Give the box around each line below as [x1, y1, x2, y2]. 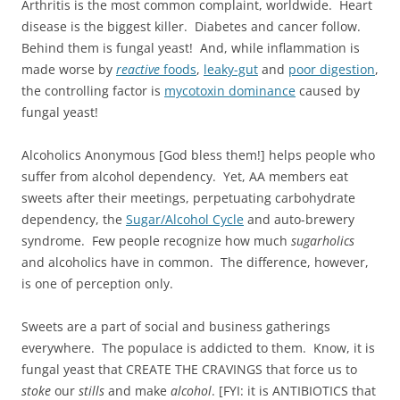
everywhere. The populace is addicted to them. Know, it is [21, 338, 375, 356]
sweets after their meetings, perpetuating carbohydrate [21, 188, 355, 206]
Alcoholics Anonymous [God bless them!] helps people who [21, 146, 375, 163]
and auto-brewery [244, 210, 354, 228]
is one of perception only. [21, 274, 173, 292]
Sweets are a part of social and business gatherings [21, 317, 330, 335]
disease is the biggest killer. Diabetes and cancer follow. [21, 17, 364, 35]
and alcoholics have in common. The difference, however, [21, 253, 369, 271]
